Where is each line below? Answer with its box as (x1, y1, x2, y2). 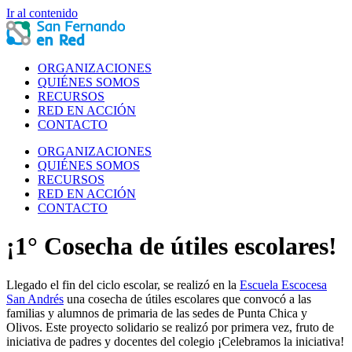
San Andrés (6, 291, 64, 306)
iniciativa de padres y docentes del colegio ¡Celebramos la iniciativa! (6, 334, 344, 348)
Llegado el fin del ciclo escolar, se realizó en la (6, 277, 240, 291)
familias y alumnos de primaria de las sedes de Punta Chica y (6, 306, 307, 320)
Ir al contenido (6, 6, 78, 20)
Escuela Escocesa (240, 277, 327, 291)
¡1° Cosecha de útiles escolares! (6, 232, 337, 261)
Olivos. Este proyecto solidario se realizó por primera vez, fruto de (6, 320, 334, 334)
